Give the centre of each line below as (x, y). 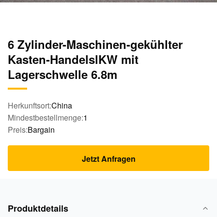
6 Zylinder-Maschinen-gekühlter (95, 44)
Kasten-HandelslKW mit (73, 59)
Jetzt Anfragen (108, 159)
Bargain (41, 130)
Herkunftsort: (30, 105)
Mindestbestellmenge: (46, 117)
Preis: (18, 130)
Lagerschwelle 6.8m (62, 74)
